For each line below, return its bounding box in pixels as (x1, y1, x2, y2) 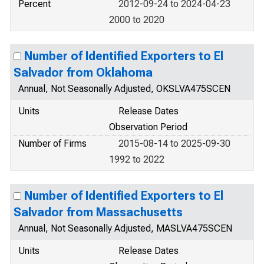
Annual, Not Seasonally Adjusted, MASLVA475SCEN (18, 223, 232, 234)
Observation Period (109, 121, 187, 133)
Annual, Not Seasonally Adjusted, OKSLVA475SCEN (18, 83, 230, 94)
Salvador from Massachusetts (14, 205, 183, 219)
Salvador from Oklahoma (14, 65, 153, 80)
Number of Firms (18, 138, 87, 149)
